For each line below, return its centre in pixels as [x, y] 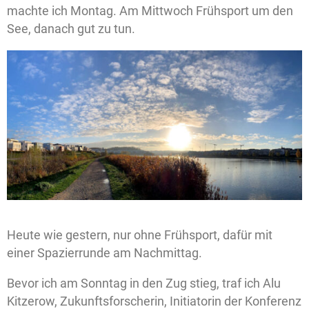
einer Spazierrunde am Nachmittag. [104, 252]
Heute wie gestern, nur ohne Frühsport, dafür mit [140, 235]
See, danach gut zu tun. [71, 29]
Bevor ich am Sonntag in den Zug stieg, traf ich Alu [144, 283]
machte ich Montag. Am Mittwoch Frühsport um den [150, 11]
